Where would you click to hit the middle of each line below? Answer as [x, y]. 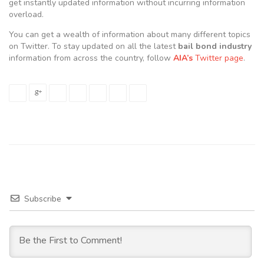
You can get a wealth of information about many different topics [130, 34]
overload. [26, 14]
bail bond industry [215, 46]
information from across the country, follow [91, 58]
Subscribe [43, 199]
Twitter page [218, 58]
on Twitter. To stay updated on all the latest [93, 46]
